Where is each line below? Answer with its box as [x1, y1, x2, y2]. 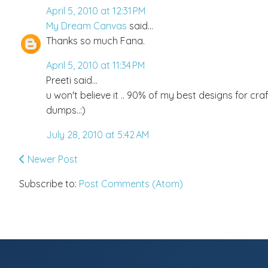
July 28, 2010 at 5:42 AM [46, 128, 149, 141]
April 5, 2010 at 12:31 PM [46, 4, 145, 17]
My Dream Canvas [46, 19, 127, 32]
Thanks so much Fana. [46, 34, 145, 47]
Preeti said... [46, 74, 98, 86]
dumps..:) [46, 103, 86, 116]
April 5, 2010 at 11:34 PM [46, 59, 145, 71]
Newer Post [25, 153, 78, 165]
